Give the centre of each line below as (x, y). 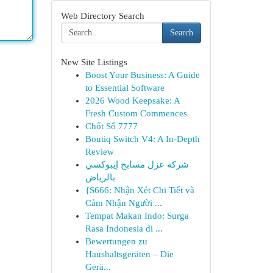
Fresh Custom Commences (136, 113)
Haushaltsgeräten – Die (129, 254)
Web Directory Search (102, 16)
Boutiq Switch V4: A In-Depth (142, 139)
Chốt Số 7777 (111, 126)
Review (99, 152)
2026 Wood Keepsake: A (132, 101)
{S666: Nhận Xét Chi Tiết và (140, 190)
